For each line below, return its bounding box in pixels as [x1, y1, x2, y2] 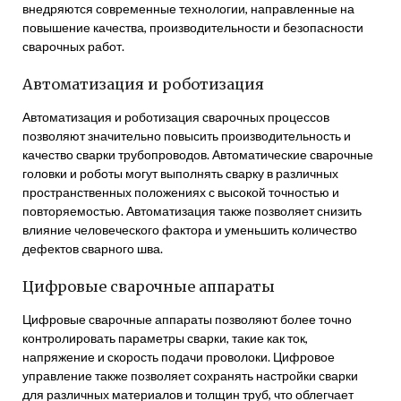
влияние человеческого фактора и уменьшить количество [22, 222, 357, 237]
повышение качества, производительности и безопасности [22, 20, 363, 35]
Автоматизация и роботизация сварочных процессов [22, 109, 329, 124]
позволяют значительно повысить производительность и [22, 128, 351, 143]
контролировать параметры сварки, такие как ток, [22, 330, 308, 346]
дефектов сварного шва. [22, 241, 163, 256]
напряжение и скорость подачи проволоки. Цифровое [22, 349, 335, 364]
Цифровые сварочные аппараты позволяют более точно [22, 311, 352, 327]
